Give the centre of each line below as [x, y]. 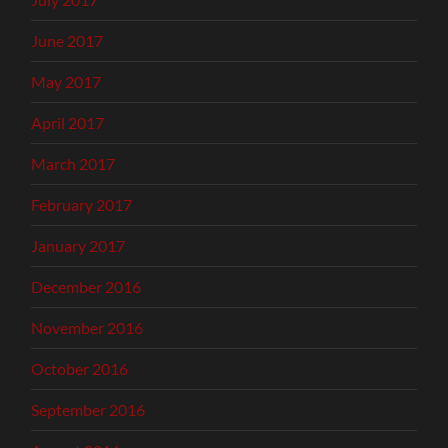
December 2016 [86, 287]
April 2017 [68, 123]
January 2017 [78, 246]
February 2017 [82, 205]
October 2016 [80, 369]
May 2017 [66, 82]
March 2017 [73, 164]
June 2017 [67, 41]
